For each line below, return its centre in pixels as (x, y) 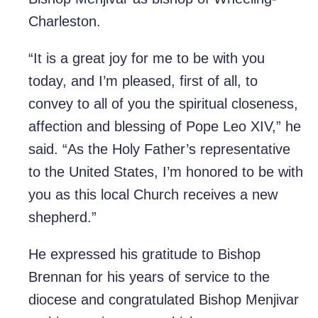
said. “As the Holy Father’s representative (159, 149)
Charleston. (65, 22)
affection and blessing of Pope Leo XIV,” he (165, 127)
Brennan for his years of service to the (149, 277)
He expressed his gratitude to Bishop (144, 254)
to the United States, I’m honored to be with (166, 172)
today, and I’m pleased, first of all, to (143, 81)
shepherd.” (62, 218)
